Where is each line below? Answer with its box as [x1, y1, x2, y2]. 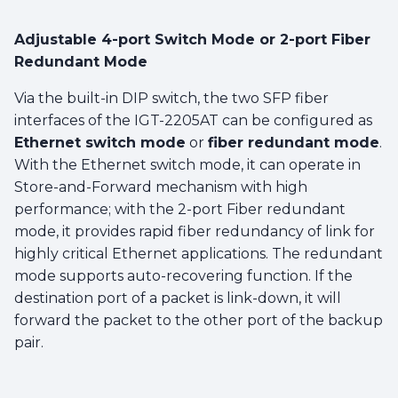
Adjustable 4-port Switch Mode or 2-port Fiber [14, 30, 370, 48]
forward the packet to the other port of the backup [14, 311, 383, 329]
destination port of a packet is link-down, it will [14, 289, 341, 306]
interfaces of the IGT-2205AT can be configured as [14, 111, 372, 129]
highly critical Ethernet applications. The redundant [14, 244, 383, 262]
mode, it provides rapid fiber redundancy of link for [14, 222, 375, 240]
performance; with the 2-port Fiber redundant [14, 200, 346, 218]
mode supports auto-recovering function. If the [14, 267, 353, 284]
